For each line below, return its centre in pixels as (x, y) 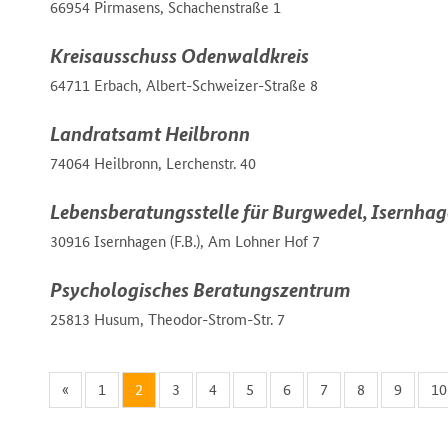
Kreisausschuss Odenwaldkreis (179, 56)
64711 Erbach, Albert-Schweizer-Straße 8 (184, 86)
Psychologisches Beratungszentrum (200, 290)
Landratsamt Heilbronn (150, 134)
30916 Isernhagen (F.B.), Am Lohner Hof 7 (185, 242)
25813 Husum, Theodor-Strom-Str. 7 (167, 320)
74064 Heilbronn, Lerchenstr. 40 (153, 164)
